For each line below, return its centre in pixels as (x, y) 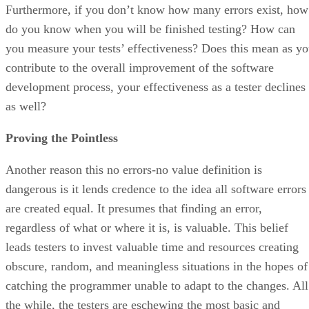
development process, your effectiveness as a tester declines (156, 87)
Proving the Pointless (62, 138)
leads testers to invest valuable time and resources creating (152, 247)
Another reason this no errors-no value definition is (134, 169)
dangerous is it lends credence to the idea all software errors (156, 189)
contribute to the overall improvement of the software (140, 67)
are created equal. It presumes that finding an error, (134, 208)
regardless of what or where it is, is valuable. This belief (147, 227)
